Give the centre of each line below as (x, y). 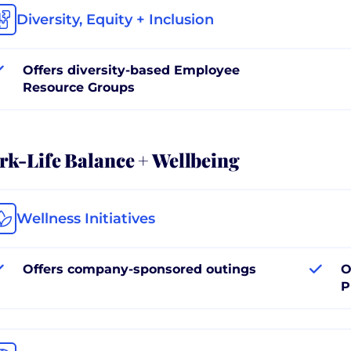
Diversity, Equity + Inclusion (115, 19)
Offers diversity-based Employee (131, 70)
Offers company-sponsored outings (139, 269)
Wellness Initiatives (86, 218)
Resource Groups (79, 87)
